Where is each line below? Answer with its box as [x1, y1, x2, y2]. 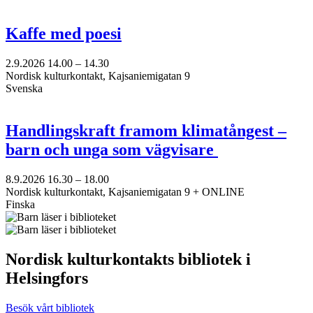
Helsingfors [6, 268, 88, 287]
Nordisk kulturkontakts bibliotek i [6, 249, 251, 268]
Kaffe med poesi [6, 24, 122, 43]
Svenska [6, 82, 43, 95]
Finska [6, 198, 35, 211]
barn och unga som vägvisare [6, 140, 218, 159]
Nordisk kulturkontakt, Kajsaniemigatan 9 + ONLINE [6, 186, 245, 198]
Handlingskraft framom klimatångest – [6, 122, 286, 140]
